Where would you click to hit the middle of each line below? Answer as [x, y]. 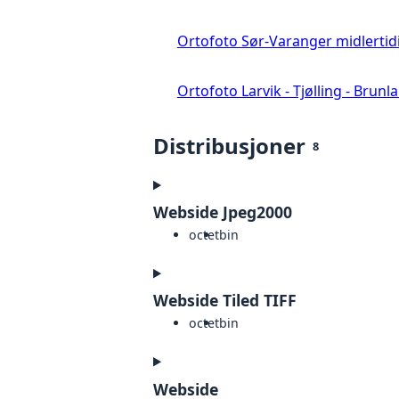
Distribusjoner [229, 146]
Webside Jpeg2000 [223, 212]
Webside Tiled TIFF [225, 301]
